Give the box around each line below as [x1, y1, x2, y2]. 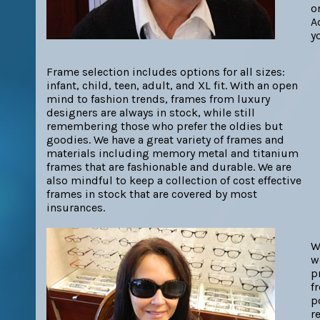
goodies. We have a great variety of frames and [46, 133, 284, 146]
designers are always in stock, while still [46, 106, 255, 119]
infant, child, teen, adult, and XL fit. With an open [46, 79, 298, 92]
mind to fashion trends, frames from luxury [46, 92, 270, 106]
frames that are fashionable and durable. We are [46, 160, 291, 174]
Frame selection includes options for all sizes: [46, 65, 285, 79]
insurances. [46, 201, 105, 214]
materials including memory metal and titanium [46, 146, 299, 160]
